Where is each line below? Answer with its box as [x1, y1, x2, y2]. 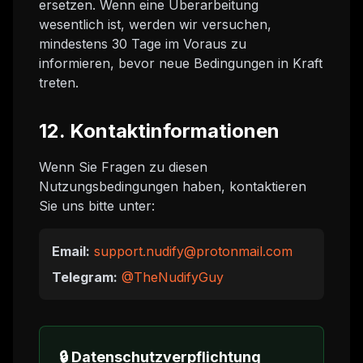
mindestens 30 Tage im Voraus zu [39, 36, 246, 52]
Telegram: [52, 269, 117, 285]
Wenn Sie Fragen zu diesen [39, 159, 207, 175]
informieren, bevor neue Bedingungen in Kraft [39, 55, 322, 71]
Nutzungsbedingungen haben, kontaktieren [39, 178, 306, 194]
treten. [39, 75, 79, 91]
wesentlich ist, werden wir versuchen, [39, 16, 271, 32]
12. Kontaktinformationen [39, 119, 280, 143]
